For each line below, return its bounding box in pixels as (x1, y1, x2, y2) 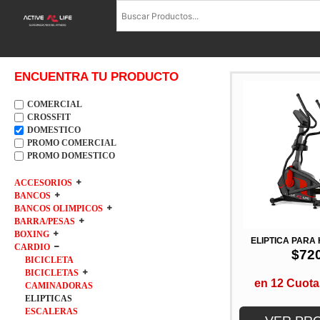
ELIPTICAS (25, 294, 72, 304)
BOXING (14, 229, 49, 240)
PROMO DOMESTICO (27, 151, 115, 161)
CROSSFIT (27, 112, 71, 123)
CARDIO (14, 242, 50, 253)
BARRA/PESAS (14, 216, 75, 227)
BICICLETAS (25, 268, 79, 279)
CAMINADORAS (25, 281, 93, 291)
